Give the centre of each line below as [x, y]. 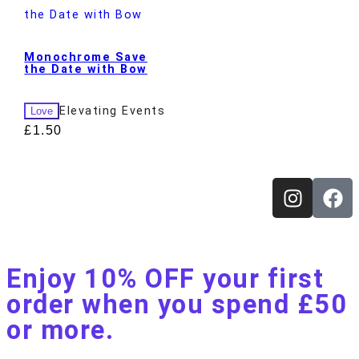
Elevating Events [113, 111]
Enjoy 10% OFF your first [165, 279]
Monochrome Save [86, 57]
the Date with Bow [86, 69]
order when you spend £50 [177, 305]
